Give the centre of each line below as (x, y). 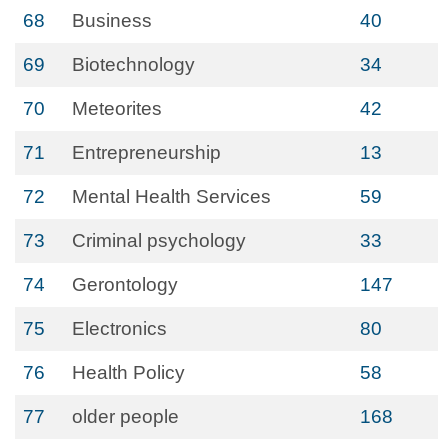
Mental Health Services (171, 196)
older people (125, 416)
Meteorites (117, 108)
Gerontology (125, 284)
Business (112, 20)
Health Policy (128, 372)
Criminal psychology (159, 240)
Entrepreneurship (146, 152)
